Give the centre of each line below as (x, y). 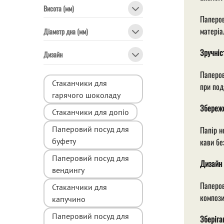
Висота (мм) (59, 8)
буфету (64, 141)
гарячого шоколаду (86, 95)
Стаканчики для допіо (90, 112)
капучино (69, 199)
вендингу (68, 170)
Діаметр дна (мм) (66, 31)
